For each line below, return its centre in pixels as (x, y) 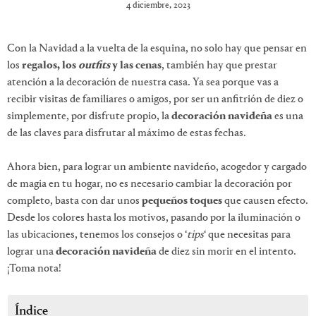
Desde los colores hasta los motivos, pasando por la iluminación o (154, 218)
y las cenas (136, 65)
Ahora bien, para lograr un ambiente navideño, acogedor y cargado (157, 167)
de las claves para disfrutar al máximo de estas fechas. (127, 133)
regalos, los (49, 65)
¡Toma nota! (34, 268)
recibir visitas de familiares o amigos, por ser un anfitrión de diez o (155, 99)
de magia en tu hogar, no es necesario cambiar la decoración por (150, 184)
